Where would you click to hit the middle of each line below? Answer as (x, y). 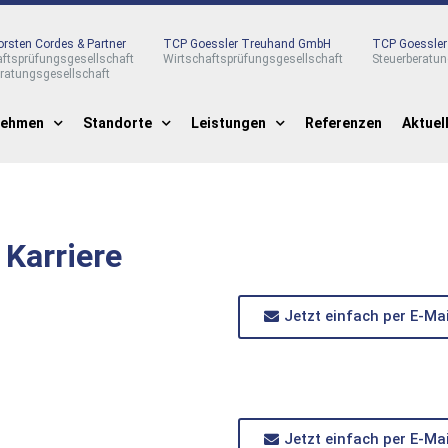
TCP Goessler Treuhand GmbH (246, 44)
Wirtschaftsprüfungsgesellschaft (252, 59)
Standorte (117, 123)
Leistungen (228, 123)
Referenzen (343, 123)
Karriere (64, 256)
